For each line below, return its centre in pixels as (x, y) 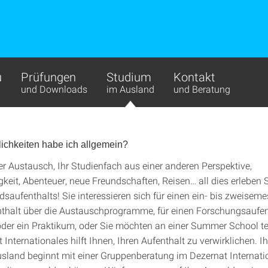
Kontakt (194, 77)
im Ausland (130, 89)
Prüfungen (48, 77)
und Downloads (54, 89)
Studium (129, 77)
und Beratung (202, 89)
